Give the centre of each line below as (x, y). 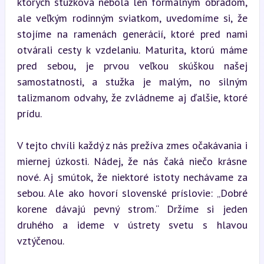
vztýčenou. (40, 240)
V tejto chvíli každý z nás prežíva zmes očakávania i (132, 145)
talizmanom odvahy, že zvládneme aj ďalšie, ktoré (132, 97)
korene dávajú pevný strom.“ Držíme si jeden (132, 209)
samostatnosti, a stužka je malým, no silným (132, 81)
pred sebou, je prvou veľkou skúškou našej (132, 65)
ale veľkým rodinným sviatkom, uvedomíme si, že (132, 18)
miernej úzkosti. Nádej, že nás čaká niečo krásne (132, 161)
